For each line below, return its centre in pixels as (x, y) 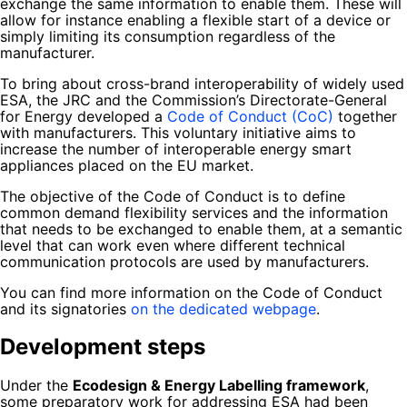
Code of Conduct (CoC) (250, 116)
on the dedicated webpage (223, 308)
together (365, 116)
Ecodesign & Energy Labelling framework (219, 386)
